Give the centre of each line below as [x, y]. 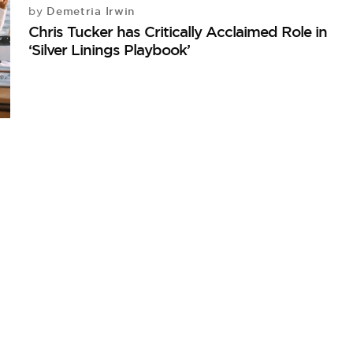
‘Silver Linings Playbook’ [110, 50]
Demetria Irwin [89, 11]
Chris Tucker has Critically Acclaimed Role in [178, 32]
